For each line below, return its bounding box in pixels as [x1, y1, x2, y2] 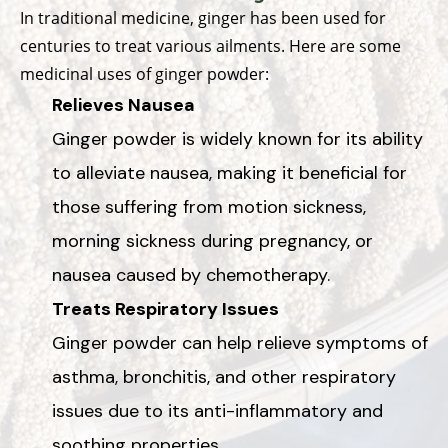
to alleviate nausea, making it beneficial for [52, 160, 407, 185]
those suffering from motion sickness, [52, 194, 366, 219]
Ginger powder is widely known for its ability [52, 126, 423, 151]
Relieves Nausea [52, 92, 195, 117]
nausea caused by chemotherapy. [52, 262, 330, 287]
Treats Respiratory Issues [52, 296, 279, 321]
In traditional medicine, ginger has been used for [20, 6, 386, 29]
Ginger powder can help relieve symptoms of [52, 330, 428, 355]
